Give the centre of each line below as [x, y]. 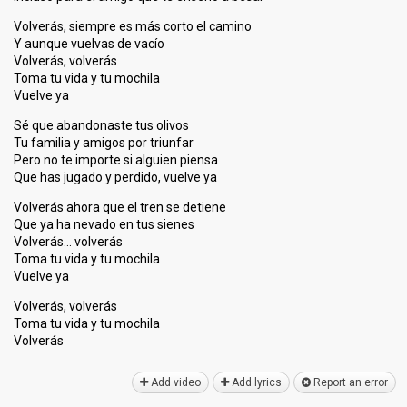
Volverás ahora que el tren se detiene [120, 207]
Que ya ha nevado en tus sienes [104, 224]
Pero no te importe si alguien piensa [116, 160]
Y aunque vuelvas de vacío [89, 44]
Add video [174, 382]
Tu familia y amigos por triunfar [104, 143]
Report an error [349, 382]
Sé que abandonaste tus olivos [101, 125]
